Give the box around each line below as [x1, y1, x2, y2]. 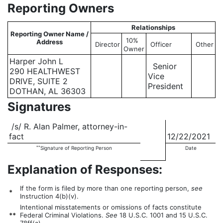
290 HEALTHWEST [9, 66, 80, 77]
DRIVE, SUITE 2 [9, 76, 68, 87]
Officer [150, 40, 172, 49]
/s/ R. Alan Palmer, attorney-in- [9, 121, 127, 132]
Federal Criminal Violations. [20, 211, 106, 220]
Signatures [7, 100, 71, 114]
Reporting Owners [7, 1, 114, 16]
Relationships [131, 23, 175, 32]
